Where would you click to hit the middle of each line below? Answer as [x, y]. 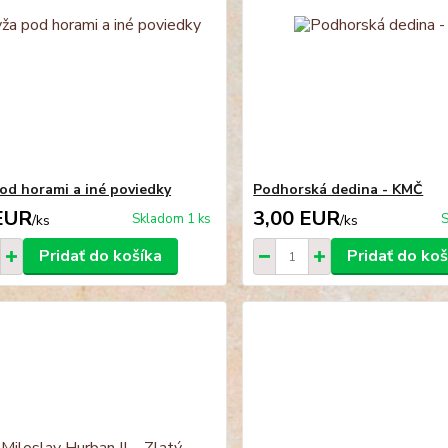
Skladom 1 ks [172, 219]
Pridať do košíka [100, 256]
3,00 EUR [297, 219]
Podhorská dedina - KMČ [338, 190]
